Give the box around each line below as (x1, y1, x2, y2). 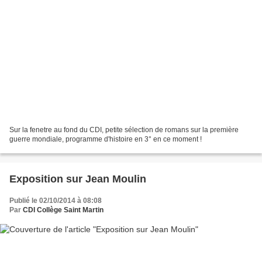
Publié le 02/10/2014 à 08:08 (9, 196, 102, 205)
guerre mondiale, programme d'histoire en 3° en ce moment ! (9, 135, 202, 143)
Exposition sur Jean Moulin (9, 173, 146, 185)
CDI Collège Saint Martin (23, 205, 104, 214)
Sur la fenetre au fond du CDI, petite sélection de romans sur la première (9, 125, 239, 134)
